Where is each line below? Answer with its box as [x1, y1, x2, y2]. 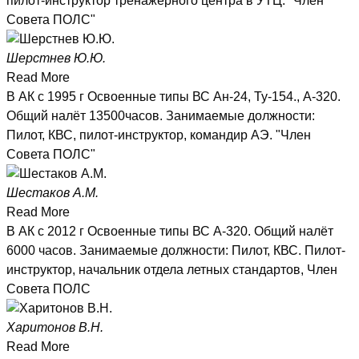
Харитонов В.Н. [6, 321, 103, 335]
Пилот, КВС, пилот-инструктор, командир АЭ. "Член [6, 128, 311, 143]
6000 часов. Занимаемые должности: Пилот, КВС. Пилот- [6, 244, 345, 258]
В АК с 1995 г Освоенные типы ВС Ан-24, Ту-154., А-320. [6, 90, 341, 104]
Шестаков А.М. [6, 186, 99, 200]
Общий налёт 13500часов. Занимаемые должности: [6, 109, 315, 123]
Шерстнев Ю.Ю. [6, 51, 106, 66]
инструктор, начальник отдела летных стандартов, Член [6, 263, 337, 277]
